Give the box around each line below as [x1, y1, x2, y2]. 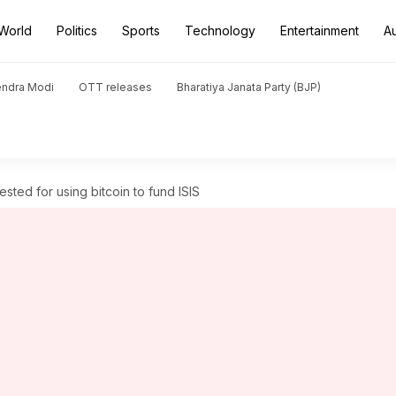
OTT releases [79, 80, 152, 94]
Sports [122, 23, 160, 38]
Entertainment [280, 23, 359, 38]
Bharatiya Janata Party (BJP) [177, 80, 321, 94]
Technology [185, 23, 255, 38]
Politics [57, 23, 97, 38]
